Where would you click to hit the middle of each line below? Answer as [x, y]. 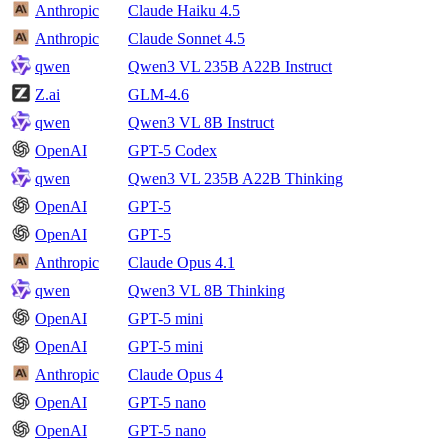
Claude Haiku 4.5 [184, 11]
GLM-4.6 [158, 95]
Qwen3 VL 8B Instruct [201, 123]
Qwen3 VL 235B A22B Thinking [235, 179]
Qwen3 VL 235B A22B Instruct [230, 67]
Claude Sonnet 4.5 [186, 39]
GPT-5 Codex [172, 151]
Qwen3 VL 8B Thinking [206, 291]
